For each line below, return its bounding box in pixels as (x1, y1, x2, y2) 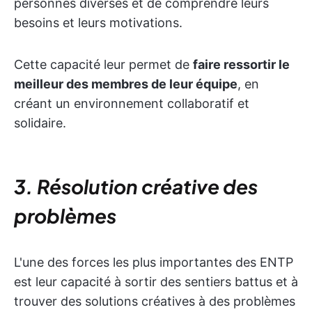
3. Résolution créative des (14, 174, 258, 198)
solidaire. (14, 116, 66, 130)
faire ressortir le (193, 57, 290, 72)
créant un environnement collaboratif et (14, 96, 249, 111)
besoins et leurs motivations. (14, 15, 182, 30)
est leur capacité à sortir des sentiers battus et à (14, 274, 298, 289)
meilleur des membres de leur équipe (14, 77, 237, 91)
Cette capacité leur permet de (14, 57, 193, 72)
